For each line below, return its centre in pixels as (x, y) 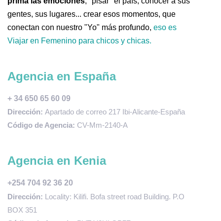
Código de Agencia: (41, 125)
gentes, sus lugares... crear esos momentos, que (92, 14)
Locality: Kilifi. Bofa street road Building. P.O (115, 196)
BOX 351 (22, 210)
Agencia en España (62, 76)
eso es (165, 27)
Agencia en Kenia (57, 160)
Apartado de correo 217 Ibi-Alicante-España (115, 111)
